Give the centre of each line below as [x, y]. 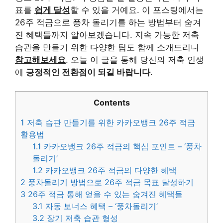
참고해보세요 [40, 59]
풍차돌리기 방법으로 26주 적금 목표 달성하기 [110, 182]
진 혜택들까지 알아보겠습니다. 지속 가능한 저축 [107, 35]
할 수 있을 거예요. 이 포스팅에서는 [137, 10]
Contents [111, 103]
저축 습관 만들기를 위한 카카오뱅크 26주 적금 [110, 123]
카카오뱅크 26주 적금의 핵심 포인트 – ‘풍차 [122, 147]
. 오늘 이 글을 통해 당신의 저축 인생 [135, 59]
